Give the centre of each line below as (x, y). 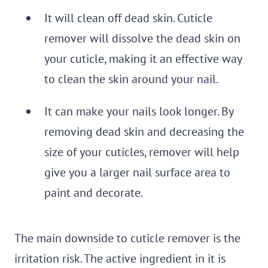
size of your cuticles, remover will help (142, 152)
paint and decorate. (94, 193)
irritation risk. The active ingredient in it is (120, 258)
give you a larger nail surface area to (137, 172)
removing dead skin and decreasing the (144, 132)
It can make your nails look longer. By (139, 111)
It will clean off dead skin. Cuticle (128, 18)
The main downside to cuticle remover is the (127, 238)
